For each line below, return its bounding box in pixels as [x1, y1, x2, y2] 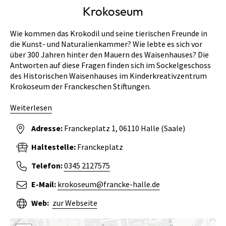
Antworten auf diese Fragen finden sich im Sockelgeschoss [10, 60, 211, 70]
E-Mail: [31, 179, 58, 189]
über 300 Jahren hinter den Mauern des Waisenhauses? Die [10, 49, 209, 60]
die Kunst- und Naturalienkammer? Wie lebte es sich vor [10, 38, 202, 49]
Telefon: [31, 160, 64, 171]
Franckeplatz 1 [64, 123, 116, 133]
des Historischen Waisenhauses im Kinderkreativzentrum [10, 70, 207, 81]
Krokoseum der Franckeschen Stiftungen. [10, 81, 151, 91]
